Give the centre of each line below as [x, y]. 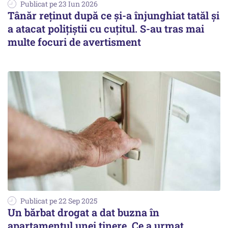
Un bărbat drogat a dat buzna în [83, 212]
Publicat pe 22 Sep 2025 [59, 201]
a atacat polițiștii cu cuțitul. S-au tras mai [106, 29]
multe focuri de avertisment [74, 42]
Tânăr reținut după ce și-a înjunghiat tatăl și [113, 16]
